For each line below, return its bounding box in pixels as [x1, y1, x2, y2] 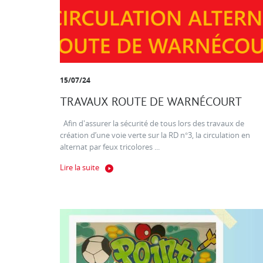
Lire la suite [60, 163, 99, 173]
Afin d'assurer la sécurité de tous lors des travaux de [60, 119, 244, 129]
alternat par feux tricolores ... [60, 143, 160, 152]
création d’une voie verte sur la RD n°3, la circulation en [60, 131, 250, 140]
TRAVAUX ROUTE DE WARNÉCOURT [60, 95, 242, 109]
